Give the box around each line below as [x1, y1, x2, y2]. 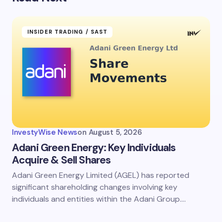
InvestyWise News [12, 127, 78, 137]
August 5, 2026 [88, 127, 142, 137]
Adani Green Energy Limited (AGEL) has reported [12, 169, 189, 180]
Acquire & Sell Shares [12, 153, 111, 167]
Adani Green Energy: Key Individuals [12, 140, 176, 155]
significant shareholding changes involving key [12, 181, 177, 192]
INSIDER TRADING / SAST [27, 28, 108, 35]
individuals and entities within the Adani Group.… [12, 193, 186, 204]
